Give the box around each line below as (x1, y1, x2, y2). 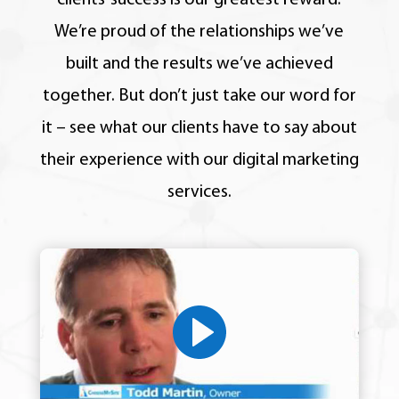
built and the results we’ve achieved (65, 55, 333, 73)
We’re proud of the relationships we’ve (54, 23, 345, 41)
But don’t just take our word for (114, 87, 356, 105)
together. (42, 87, 115, 105)
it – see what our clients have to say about (41, 119, 357, 137)
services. (167, 183, 232, 201)
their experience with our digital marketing (39, 151, 359, 169)
